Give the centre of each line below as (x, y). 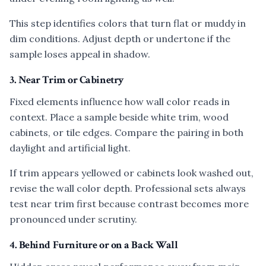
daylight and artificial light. (70, 148)
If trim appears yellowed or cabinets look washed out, (132, 173)
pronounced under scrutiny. (73, 219)
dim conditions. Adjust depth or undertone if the (120, 39)
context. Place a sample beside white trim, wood (119, 117)
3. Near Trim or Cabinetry (67, 80)
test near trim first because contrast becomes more (129, 204)
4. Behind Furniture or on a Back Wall (94, 245)
